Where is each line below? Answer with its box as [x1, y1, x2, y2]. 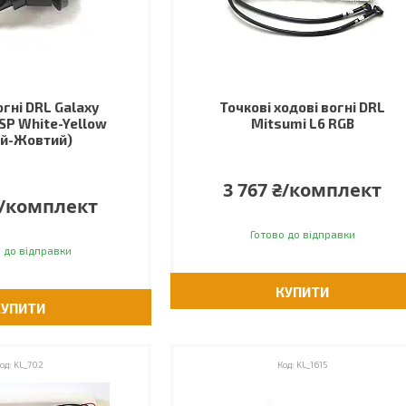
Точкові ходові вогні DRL [219, 99, 386, 115]
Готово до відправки [249, 227, 355, 240]
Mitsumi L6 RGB [250, 115, 354, 131]
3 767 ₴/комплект [223, 178, 382, 202]
